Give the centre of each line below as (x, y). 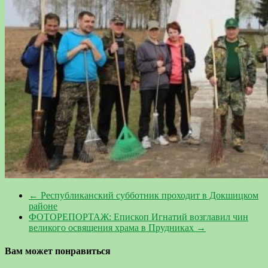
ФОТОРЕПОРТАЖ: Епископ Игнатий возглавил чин (138, 217)
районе (43, 206)
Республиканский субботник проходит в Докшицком (148, 196)
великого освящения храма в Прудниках (112, 228)
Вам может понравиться (58, 251)
